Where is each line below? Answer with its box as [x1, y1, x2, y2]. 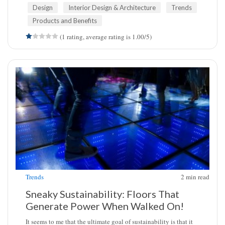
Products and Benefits [33, 17, 97, 25]
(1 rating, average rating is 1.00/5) [58, 32, 152, 41]
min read [186, 172, 209, 181]
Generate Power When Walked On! [26, 200, 184, 212]
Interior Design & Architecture [68, 4, 156, 12]
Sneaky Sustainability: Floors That [26, 188, 179, 200]
